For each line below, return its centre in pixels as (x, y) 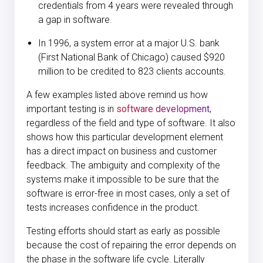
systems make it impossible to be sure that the (123, 180)
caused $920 (198, 58)
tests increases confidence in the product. (114, 208)
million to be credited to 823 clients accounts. (132, 72)
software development (163, 109)
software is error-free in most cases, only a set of (128, 194)
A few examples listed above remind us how (117, 95)
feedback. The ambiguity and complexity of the (123, 166)
